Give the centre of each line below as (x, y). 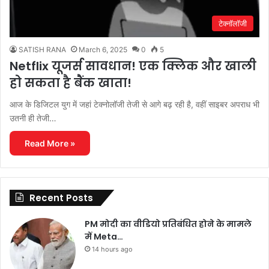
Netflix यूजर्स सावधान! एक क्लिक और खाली (133, 66)
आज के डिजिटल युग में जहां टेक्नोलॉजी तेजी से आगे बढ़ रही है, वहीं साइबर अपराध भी (134, 104)
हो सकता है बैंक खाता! (71, 83)
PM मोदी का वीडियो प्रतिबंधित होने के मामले (168, 224)
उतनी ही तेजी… (33, 118)
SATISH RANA (42, 49)
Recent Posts (61, 198)
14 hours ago (112, 249)
